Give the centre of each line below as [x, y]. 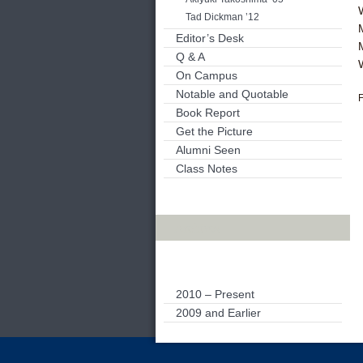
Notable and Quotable [232, 94]
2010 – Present [215, 294]
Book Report [208, 113]
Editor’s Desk [210, 38]
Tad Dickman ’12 [222, 17]
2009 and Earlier [218, 313]
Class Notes [207, 169]
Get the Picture [214, 131]
